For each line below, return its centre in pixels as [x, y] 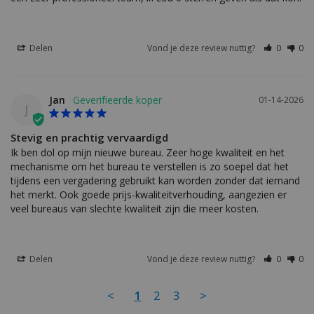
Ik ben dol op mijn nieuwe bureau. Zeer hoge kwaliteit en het [148, 153]
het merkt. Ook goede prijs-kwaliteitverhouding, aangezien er [149, 195]
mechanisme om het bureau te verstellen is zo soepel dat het [150, 167]
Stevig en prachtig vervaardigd [89, 138]
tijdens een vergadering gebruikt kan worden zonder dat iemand [155, 181]
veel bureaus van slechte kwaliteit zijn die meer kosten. [135, 209]
